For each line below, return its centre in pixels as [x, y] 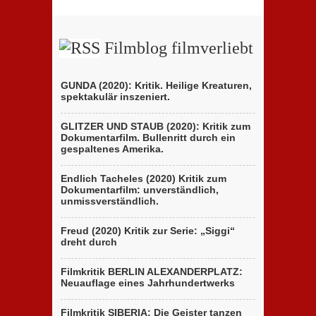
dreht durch [89, 242]
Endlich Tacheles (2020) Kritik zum [144, 178]
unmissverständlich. [110, 201]
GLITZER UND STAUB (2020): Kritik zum [156, 126]
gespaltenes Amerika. [112, 149]
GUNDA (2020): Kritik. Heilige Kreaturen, [156, 85]
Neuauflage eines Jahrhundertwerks [148, 283]
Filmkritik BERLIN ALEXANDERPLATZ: [152, 272]
